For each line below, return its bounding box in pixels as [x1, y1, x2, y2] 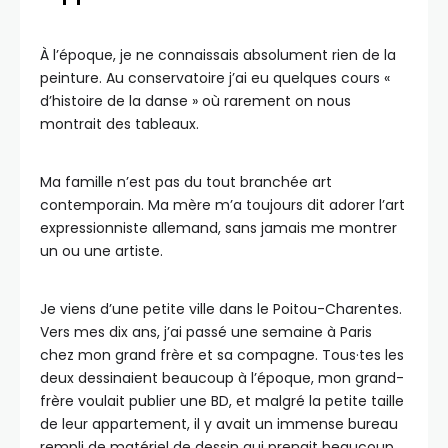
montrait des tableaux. [40, 113, 203, 134]
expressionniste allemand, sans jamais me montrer [40, 217, 397, 238]
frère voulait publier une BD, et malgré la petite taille [40, 390, 404, 411]
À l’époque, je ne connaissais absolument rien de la [40, 44, 396, 65]
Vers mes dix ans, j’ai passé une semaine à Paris [40, 321, 372, 342]
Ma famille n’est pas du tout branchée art [40, 171, 332, 192]
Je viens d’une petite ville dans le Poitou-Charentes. [40, 298, 402, 319]
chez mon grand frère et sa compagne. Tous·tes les [40, 344, 404, 365]
